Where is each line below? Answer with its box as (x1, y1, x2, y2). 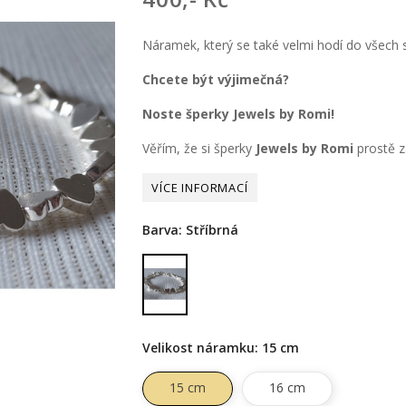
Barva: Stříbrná (142, 221, 239, 239)
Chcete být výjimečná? (142, 71, 290, 89)
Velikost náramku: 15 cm (142, 339, 300, 357)
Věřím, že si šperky (142, 140, 256, 158)
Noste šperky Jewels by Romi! (142, 105, 335, 123)
